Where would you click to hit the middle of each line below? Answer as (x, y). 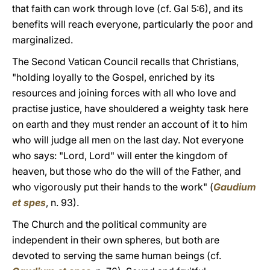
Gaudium (235, 187)
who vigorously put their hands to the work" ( (113, 187)
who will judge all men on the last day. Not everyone (128, 140)
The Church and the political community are (109, 224)
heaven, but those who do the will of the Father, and (127, 171)
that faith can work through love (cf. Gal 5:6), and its (127, 8)
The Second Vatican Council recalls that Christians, (125, 61)
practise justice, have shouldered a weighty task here (130, 108)
